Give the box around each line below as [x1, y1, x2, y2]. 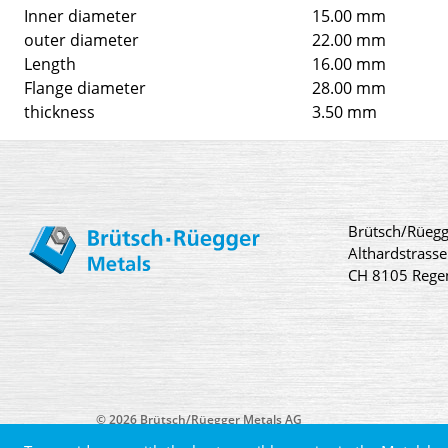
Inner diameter [24, 4, 137, 27]
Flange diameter [24, 76, 146, 99]
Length [24, 52, 76, 75]
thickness [24, 100, 95, 123]
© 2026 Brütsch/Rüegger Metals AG [96, 410, 302, 428]
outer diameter [24, 28, 139, 51]
